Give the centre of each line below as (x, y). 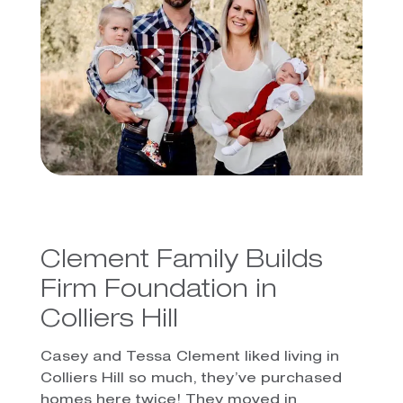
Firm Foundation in (158, 291)
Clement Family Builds (181, 261)
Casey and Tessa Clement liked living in (189, 357)
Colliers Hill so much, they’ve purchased (191, 379)
